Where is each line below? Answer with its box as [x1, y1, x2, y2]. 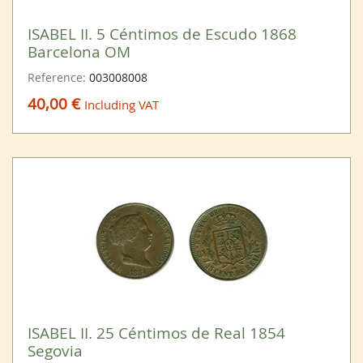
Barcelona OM [27, 41, 130, 62]
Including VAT [83, 96, 159, 113]
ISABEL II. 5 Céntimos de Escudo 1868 [27, 23, 297, 44]
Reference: [27, 70, 89, 86]
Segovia [27, 340, 83, 361]
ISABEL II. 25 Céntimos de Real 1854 [27, 322, 285, 344]
